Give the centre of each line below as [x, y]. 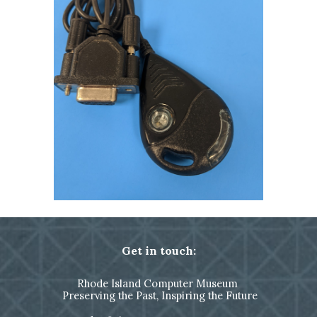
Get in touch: [158, 250]
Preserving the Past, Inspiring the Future [158, 295]
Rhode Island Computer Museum [158, 283]
